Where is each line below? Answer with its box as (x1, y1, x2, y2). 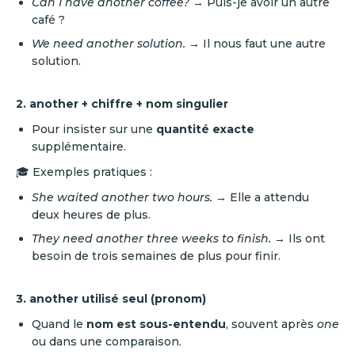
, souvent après (226, 317, 317, 331)
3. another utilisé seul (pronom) (16, 292, 206, 306)
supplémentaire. (32, 139, 126, 154)
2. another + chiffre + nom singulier (16, 97, 228, 111)
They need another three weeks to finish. (32, 231, 271, 246)
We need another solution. (32, 36, 185, 51)
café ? (32, 13, 65, 27)
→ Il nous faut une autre (185, 36, 326, 51)
